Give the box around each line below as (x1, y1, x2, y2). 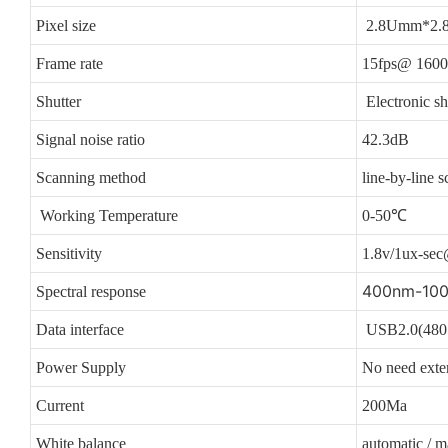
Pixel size (35, 16, 96, 34)
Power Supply (35, 358, 126, 376)
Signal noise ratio (35, 130, 145, 148)
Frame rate (35, 54, 103, 72)
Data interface (35, 320, 124, 338)
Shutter (35, 92, 81, 110)
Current (35, 396, 84, 414)
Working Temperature (35, 206, 178, 224)
